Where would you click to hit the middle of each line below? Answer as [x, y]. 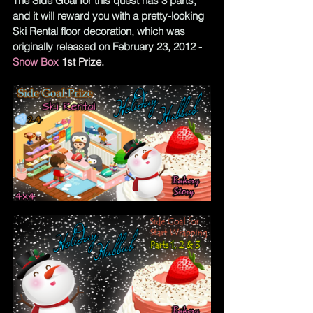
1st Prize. [83, 61]
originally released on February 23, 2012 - [107, 46]
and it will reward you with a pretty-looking [110, 15]
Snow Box [36, 61]
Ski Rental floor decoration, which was [100, 31]
